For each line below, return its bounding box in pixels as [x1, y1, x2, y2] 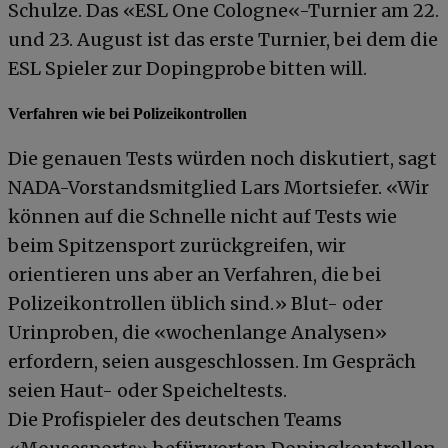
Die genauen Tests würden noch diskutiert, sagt [8, 147, 437, 170]
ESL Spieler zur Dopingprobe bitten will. [8, 57, 367, 81]
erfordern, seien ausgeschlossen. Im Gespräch [8, 350, 416, 373]
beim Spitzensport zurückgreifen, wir [8, 234, 346, 257]
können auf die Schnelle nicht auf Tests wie [8, 205, 397, 228]
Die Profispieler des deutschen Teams [8, 408, 342, 431]
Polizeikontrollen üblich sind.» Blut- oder [8, 292, 383, 315]
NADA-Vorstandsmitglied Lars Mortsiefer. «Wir [8, 176, 429, 199]
